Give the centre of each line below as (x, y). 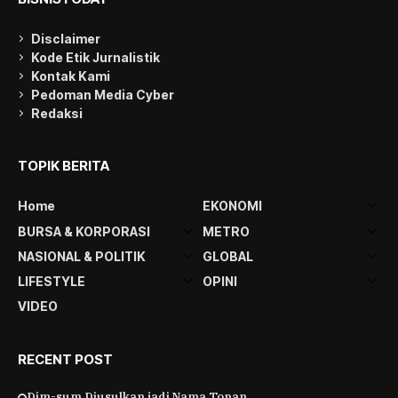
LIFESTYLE (52, 281)
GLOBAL (227, 256)
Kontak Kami (71, 76)
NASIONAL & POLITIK (82, 256)
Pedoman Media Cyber (103, 94)
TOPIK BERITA (64, 165)
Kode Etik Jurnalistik (96, 57)
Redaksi (57, 113)
